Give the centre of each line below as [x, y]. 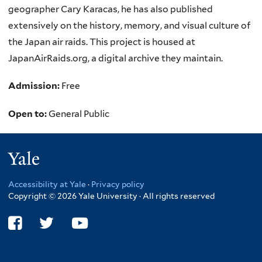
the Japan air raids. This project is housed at [102, 42]
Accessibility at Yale [47, 184]
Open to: [28, 113]
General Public [79, 113]
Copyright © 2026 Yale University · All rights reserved [111, 196]
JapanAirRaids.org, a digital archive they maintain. [116, 58]
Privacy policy [118, 184]
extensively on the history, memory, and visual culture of [129, 25]
